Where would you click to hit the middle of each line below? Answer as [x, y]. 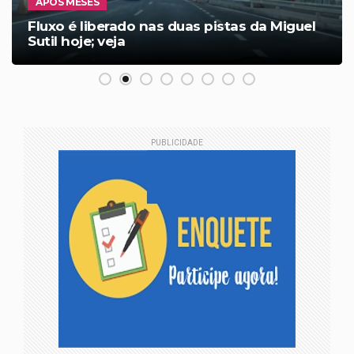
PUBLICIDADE [177, 143]
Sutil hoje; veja [76, 41]
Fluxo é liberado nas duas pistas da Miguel [171, 26]
